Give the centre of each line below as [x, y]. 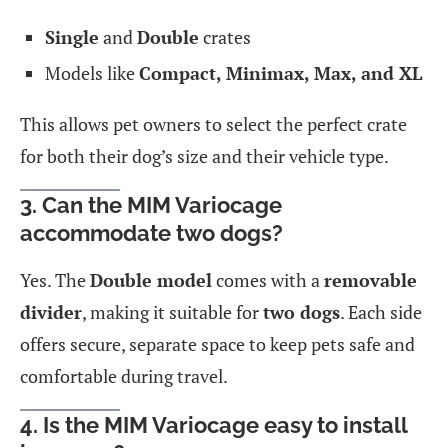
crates [225, 36]
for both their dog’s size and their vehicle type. [204, 155]
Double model [151, 279]
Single [72, 36]
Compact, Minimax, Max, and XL [281, 72]
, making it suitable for [172, 311]
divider [51, 311]
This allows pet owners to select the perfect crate [213, 123]
